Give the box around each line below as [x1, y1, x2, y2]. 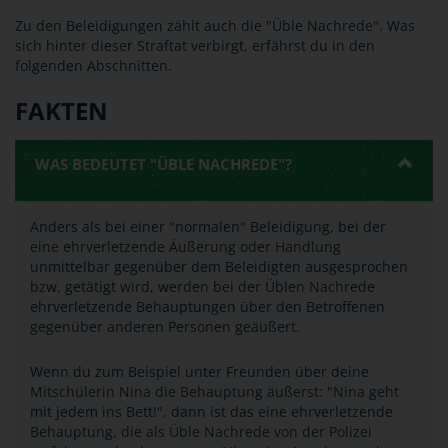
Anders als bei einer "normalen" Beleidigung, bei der [30, 217, 386, 236]
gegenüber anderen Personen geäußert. [30, 317, 300, 336]
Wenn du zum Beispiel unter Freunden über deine [30, 362, 369, 381]
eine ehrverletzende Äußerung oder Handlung [30, 237, 341, 256]
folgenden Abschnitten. [15, 56, 172, 75]
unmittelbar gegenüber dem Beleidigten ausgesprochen [30, 257, 408, 276]
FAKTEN [15, 94, 108, 127]
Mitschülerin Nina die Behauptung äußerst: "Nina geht [30, 382, 399, 401]
